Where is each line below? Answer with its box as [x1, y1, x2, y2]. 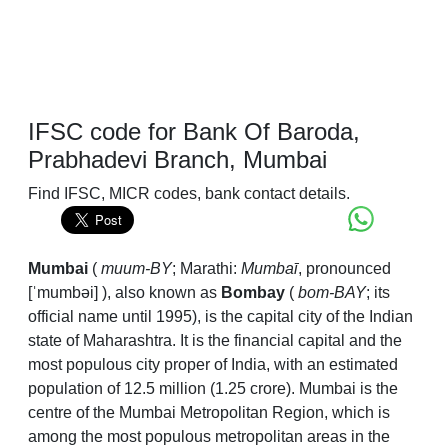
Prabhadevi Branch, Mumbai [28, 146, 327, 174]
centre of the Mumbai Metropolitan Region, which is [28, 404, 390, 422]
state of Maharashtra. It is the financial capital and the [28, 332, 402, 350]
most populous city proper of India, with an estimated [28, 356, 398, 374]
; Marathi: [172, 260, 241, 278]
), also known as [102, 284, 221, 302]
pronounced [306, 260, 391, 278]
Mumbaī [241, 260, 298, 278]
